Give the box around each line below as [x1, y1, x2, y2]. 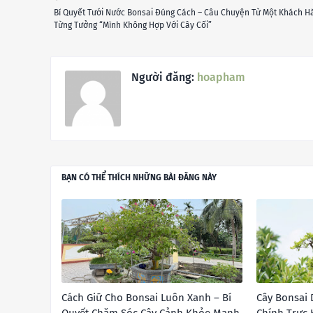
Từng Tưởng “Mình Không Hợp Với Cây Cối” [54, 20, 212, 31]
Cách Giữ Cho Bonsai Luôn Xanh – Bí [61, 291, 231, 305]
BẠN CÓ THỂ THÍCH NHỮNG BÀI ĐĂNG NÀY [61, 173, 217, 183]
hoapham [194, 71, 245, 85]
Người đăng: [131, 71, 194, 85]
